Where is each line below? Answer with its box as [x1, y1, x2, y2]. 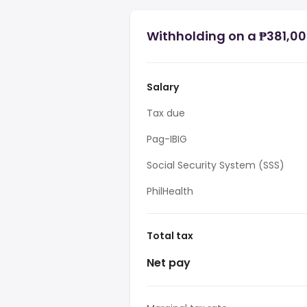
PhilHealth [147, 184, 193, 198]
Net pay [147, 255, 191, 271]
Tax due [147, 106, 185, 120]
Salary [147, 80, 179, 94]
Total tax [147, 229, 193, 243]
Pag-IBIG [147, 132, 187, 146]
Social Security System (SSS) [147, 158, 284, 172]
